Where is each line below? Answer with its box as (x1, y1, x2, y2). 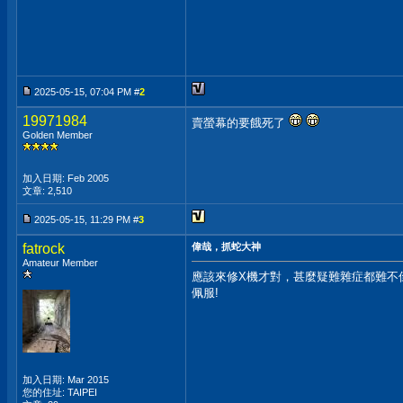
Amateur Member (22, 257, 98, 268)
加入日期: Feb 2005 (22, 173, 109, 184)
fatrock (22, 241, 65, 256)
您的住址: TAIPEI (22, 387, 97, 398)
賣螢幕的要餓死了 (192, 116, 289, 130)
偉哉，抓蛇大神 (192, 241, 261, 252)
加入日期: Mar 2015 (22, 374, 109, 385)
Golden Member (22, 130, 93, 140)
